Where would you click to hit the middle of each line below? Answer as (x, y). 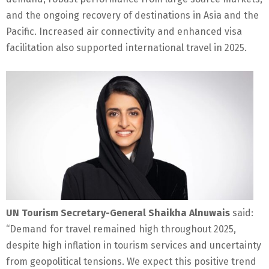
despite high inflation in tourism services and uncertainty (134, 246)
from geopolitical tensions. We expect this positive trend (131, 262)
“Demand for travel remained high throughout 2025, (121, 229)
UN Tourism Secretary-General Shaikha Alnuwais (118, 213)
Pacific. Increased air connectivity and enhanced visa (124, 32)
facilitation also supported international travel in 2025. (126, 48)
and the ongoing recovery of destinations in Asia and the (132, 16)
